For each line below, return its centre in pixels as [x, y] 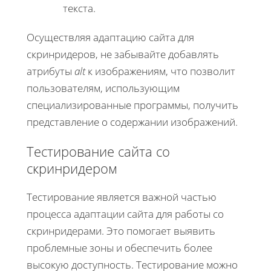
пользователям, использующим [103, 88]
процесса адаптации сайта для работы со [125, 214]
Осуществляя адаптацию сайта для [110, 37]
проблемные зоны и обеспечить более [119, 247]
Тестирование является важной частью [122, 197]
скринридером [72, 168]
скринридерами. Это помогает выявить [121, 230]
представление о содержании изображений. [132, 122]
